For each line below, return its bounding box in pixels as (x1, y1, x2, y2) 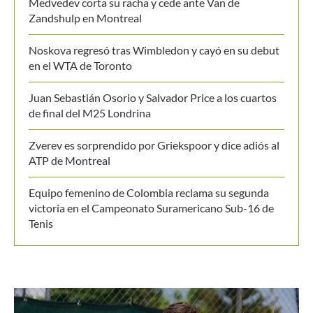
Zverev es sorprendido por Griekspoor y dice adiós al (29, 123, 279, 137)
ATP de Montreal (29, 138, 110, 152)
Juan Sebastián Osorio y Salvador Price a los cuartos (29, 75, 277, 89)
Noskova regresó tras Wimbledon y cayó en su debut (29, 28, 279, 42)
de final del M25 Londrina (29, 91, 151, 105)
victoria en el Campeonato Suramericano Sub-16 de (29, 186, 274, 200)
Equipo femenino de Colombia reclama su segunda (29, 170, 269, 184)
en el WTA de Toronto (29, 43, 132, 57)
